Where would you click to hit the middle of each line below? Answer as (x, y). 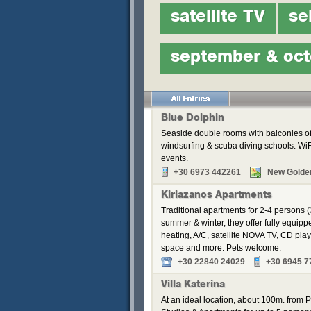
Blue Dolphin (193, 119)
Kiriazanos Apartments (217, 196)
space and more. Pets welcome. (221, 248)
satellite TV (218, 18)
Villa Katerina (193, 285)
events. (175, 158)
